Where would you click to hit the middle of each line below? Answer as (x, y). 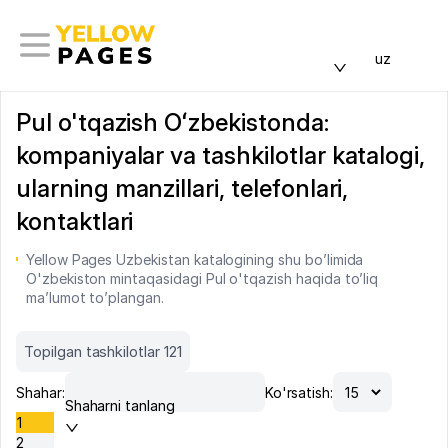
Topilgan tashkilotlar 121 (103, 351)
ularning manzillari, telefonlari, (182, 188)
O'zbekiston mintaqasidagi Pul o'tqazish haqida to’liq (202, 278)
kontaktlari (75, 221)
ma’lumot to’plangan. (94, 297)
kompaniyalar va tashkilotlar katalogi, (221, 155)
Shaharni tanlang (119, 405)
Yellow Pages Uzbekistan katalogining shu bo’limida (194, 259)
